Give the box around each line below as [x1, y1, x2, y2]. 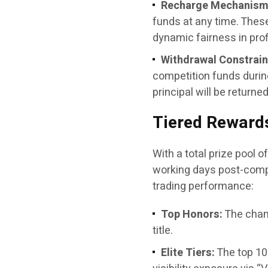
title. [153, 223, 173, 239]
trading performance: [153, 178, 254, 194]
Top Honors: [161, 206, 223, 223]
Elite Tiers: [161, 245, 215, 261]
